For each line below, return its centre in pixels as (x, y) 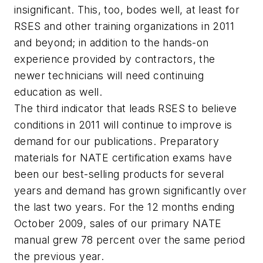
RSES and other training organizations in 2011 (124, 26)
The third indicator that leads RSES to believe (126, 109)
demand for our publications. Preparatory (117, 141)
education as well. (58, 92)
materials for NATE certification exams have (123, 158)
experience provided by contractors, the (115, 59)
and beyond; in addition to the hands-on (112, 43)
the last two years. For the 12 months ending (124, 207)
